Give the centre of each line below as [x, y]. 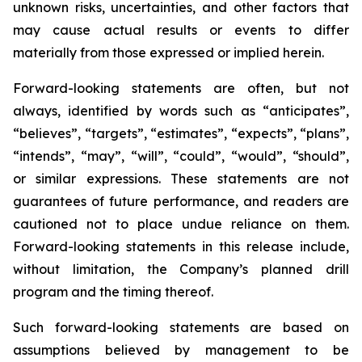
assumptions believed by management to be [181, 350]
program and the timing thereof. [113, 292]
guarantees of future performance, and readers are [181, 201]
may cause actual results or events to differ [181, 30]
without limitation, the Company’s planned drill [181, 269]
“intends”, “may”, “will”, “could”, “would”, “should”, [181, 156]
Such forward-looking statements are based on [181, 327]
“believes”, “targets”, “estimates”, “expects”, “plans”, [181, 133]
